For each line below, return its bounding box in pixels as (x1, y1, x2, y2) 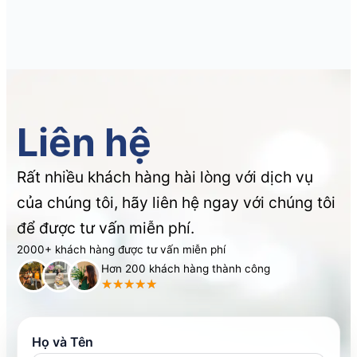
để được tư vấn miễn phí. (17, 218, 195, 237)
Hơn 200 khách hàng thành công (101, 261, 271, 275)
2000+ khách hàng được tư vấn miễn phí (17, 242, 226, 256)
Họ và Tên (32, 333, 94, 350)
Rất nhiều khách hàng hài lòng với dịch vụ (17, 167, 314, 186)
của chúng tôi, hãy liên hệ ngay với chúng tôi (17, 192, 336, 212)
